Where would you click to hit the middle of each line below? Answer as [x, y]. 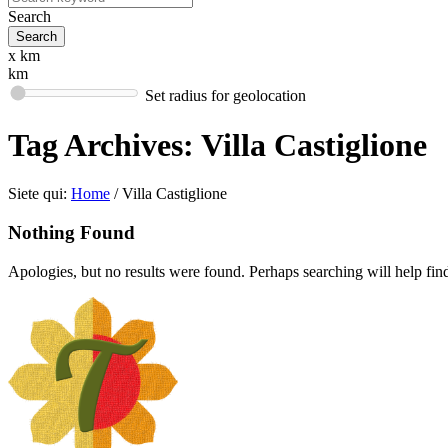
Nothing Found [71, 233]
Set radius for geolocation [225, 96]
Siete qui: [37, 194]
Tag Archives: [104, 144]
